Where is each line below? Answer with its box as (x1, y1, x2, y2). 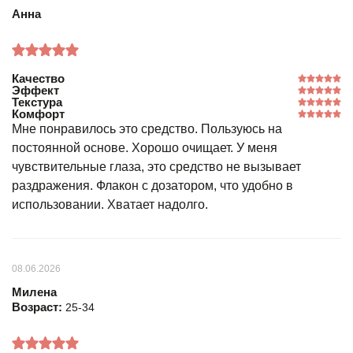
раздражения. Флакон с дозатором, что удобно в (12, 179, 293, 192)
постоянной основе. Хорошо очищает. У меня (12, 141, 277, 154)
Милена (12, 285, 57, 299)
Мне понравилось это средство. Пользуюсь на (12, 122, 282, 136)
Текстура (12, 95, 62, 109)
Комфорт (12, 107, 65, 121)
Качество (12, 72, 65, 85)
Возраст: (12, 300, 65, 314)
